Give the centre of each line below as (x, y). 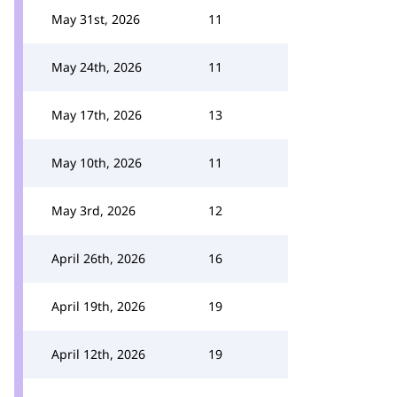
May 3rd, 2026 (93, 210)
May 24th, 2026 (97, 67)
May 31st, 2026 (96, 19)
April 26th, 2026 (98, 258)
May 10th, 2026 (97, 163)
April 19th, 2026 (98, 306)
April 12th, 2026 (98, 354)
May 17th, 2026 (97, 115)
